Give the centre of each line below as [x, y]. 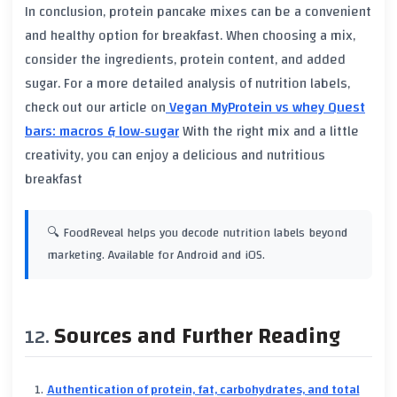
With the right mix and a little [269, 131]
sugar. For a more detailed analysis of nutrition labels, [187, 83]
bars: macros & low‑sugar [102, 131]
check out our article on [95, 107]
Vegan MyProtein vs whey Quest [265, 107]
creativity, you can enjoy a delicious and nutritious [175, 155]
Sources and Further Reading [197, 336]
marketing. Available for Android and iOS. [156, 255]
